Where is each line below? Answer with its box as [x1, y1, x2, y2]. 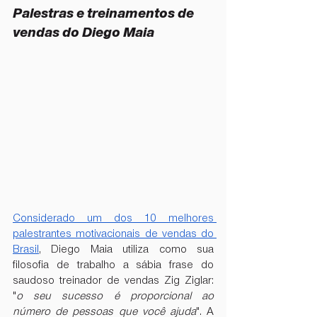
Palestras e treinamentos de [13, 6, 197, 21]
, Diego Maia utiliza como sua [39, 243, 214, 255]
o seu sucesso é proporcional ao [16, 290, 214, 302]
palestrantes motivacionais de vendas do [13, 228, 214, 240]
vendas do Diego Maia [13, 25, 154, 40]
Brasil [13, 243, 39, 255]
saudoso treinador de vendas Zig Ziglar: [13, 275, 214, 287]
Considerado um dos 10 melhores [13, 212, 214, 224]
